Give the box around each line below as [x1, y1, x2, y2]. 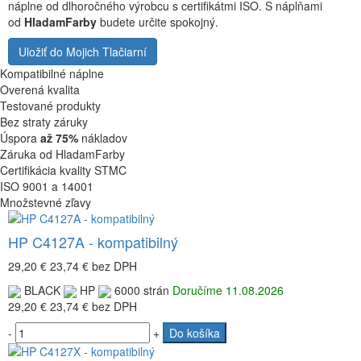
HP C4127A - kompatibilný [8, 230, 178, 252]
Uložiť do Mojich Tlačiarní [19, 43, 147, 60]
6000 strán [111, 281, 169, 298]
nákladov [78, 129, 127, 146]
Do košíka [169, 325, 220, 342]
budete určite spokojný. [97, 13, 218, 30]
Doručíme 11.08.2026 [172, 281, 284, 298]
